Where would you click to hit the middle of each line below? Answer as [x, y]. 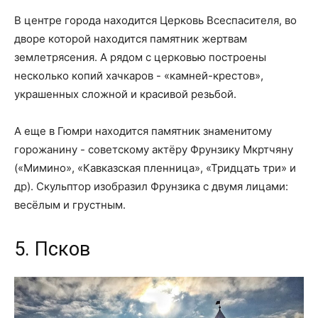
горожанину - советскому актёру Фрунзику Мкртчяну [154, 150]
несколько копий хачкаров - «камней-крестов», [139, 76]
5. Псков [52, 250]
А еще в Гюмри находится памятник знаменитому [143, 131]
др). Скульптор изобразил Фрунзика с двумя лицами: [151, 187]
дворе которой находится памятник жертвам [131, 39]
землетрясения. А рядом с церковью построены [140, 57]
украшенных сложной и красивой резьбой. [125, 94]
